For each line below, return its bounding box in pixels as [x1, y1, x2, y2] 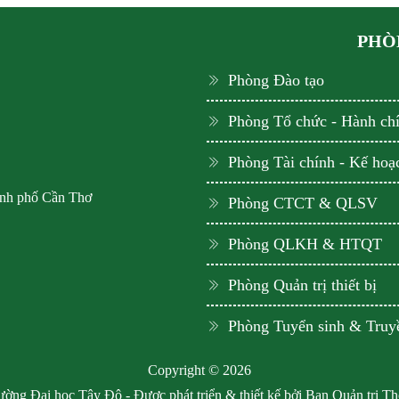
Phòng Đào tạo [228, 71, 324, 89]
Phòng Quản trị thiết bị [228, 276, 377, 294]
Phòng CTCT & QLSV [228, 194, 378, 212]
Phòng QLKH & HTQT [228, 235, 382, 253]
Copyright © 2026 [148, 362, 251, 378]
